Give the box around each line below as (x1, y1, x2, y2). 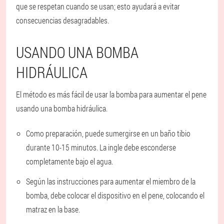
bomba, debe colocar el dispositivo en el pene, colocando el (26, 189, 204, 200)
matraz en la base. (26, 203, 80, 214)
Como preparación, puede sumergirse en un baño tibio (26, 127, 190, 138)
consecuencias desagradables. (16, 14, 109, 25)
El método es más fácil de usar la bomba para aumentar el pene (16, 88, 206, 99)
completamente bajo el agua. (26, 155, 113, 166)
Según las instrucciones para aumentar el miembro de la (26, 175, 195, 186)
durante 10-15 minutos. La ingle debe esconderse (26, 141, 176, 152)
